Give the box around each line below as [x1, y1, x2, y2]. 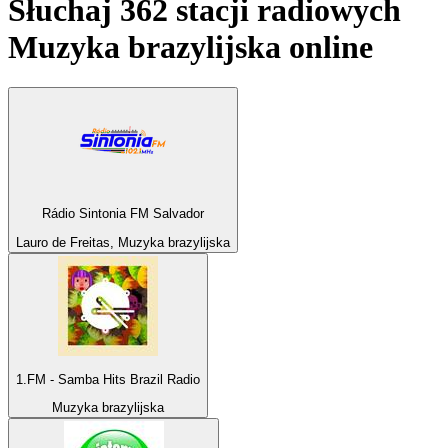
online [281, 28, 373, 65]
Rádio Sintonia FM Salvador [42, 206, 204, 222]
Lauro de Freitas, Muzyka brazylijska [16, 234, 230, 250]
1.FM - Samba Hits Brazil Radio [16, 372, 200, 388]
